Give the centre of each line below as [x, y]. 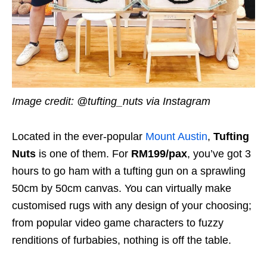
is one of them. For [83, 153]
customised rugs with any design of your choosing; [132, 205]
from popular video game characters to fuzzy [118, 223]
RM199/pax [159, 153]
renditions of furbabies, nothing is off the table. [122, 240]
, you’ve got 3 [219, 153]
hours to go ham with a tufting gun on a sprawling [129, 171]
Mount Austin [176, 136]
